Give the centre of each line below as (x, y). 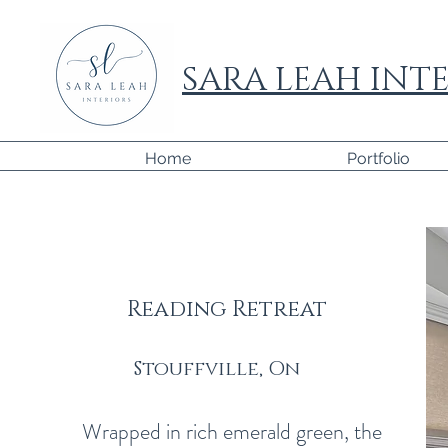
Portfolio (378, 158)
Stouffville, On (217, 369)
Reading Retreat (226, 309)
